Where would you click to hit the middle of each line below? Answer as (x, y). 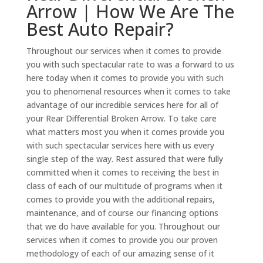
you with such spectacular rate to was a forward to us (130, 65)
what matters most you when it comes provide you (125, 132)
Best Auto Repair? (100, 29)
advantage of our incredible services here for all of (122, 105)
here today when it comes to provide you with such (125, 78)
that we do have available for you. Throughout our (123, 227)
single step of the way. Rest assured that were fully (124, 159)
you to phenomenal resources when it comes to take (128, 92)
